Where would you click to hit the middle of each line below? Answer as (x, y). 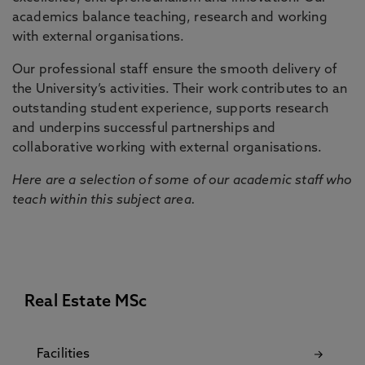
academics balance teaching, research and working (170, 18)
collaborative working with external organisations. (167, 148)
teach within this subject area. (104, 200)
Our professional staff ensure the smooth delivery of (175, 70)
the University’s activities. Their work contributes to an (180, 90)
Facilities (64, 354)
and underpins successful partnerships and (144, 129)
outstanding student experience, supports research (170, 109)
